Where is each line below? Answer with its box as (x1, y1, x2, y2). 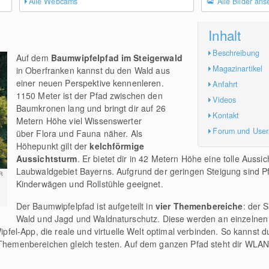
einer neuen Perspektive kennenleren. (16, 77, 164, 89)
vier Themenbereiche (155, 200, 243, 212)
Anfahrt (213, 78, 238, 89)
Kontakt (213, 109, 240, 121)
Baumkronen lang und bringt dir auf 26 (16, 102, 166, 114)
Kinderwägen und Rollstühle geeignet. (16, 178, 163, 190)
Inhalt (208, 25, 241, 44)
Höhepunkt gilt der (16, 140, 90, 152)
